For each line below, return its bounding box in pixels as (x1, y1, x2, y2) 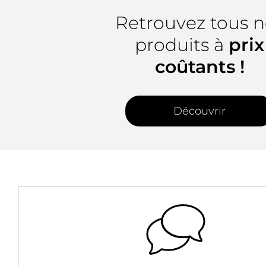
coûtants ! (154, 56, 245, 78)
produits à (135, 34, 229, 56)
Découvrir (173, 104, 226, 118)
